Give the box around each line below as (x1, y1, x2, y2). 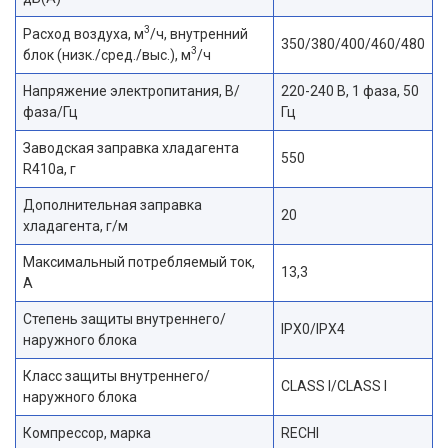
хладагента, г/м (23, 217, 128, 234)
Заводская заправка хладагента (23, 139, 239, 156)
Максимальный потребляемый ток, (23, 253, 255, 270)
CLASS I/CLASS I (281, 377, 387, 394)
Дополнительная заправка (23, 196, 202, 213)
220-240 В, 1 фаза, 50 (281, 82, 419, 99)
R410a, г (23, 160, 76, 177)
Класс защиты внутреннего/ (23, 367, 210, 384)
